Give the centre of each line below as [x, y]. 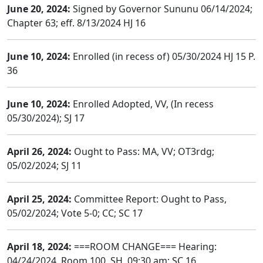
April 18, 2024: [39, 247]
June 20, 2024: [39, 9]
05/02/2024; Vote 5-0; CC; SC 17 [75, 213]
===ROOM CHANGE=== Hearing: [144, 247]
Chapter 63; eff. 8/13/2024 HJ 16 [76, 23]
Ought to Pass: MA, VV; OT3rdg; [143, 151]
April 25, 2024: [39, 199]
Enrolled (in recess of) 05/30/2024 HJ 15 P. [163, 56]
